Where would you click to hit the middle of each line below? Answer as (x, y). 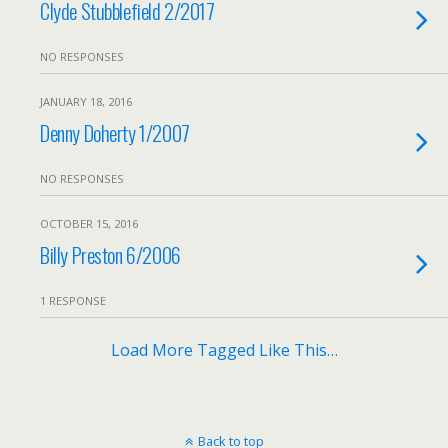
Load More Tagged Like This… (224, 350)
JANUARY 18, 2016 (86, 101)
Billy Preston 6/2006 (110, 254)
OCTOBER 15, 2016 (89, 223)
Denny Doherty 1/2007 (115, 132)
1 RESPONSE (73, 300)
